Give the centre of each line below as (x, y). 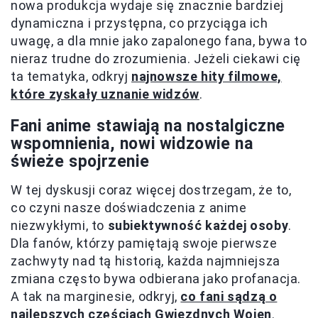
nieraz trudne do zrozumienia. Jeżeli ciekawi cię (156, 58)
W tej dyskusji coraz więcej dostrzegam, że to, (151, 190)
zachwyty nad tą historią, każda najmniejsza (146, 261)
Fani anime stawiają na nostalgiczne (148, 126)
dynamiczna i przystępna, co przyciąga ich (139, 23)
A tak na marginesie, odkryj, (96, 296)
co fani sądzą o (229, 296)
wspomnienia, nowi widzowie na (132, 143)
